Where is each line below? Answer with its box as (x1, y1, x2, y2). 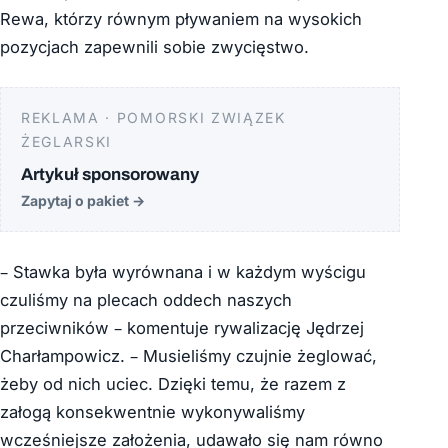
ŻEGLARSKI (21, 133, 113, 151)
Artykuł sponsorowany (21, 165, 199, 185)
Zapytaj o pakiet (21, 192, 132, 210)
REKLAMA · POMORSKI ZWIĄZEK (21, 109, 286, 127)
